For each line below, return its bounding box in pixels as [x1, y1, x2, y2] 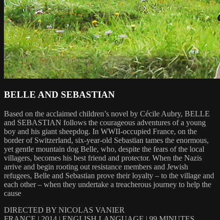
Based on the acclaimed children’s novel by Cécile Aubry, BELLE [4, 110, 210, 118]
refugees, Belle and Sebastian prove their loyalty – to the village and [4, 171, 214, 180]
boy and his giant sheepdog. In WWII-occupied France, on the [4, 127, 197, 136]
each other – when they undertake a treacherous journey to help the [4, 180, 211, 189]
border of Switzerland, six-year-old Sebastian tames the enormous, [4, 136, 209, 145]
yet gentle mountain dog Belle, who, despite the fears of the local [4, 145, 204, 154]
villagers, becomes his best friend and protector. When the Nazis [4, 154, 202, 163]
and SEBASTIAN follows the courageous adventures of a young [4, 118, 206, 127]
